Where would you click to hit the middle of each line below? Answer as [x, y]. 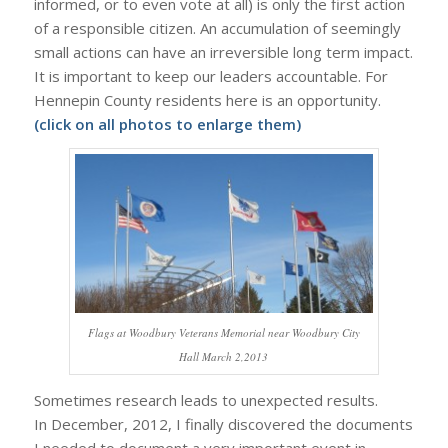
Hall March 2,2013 [224, 357]
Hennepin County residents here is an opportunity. [207, 99]
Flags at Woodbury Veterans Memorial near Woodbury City [223, 333]
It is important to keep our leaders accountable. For [210, 75]
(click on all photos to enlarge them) [167, 123]
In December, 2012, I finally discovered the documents [223, 423]
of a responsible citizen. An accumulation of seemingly [217, 27]
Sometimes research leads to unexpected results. [205, 399]
